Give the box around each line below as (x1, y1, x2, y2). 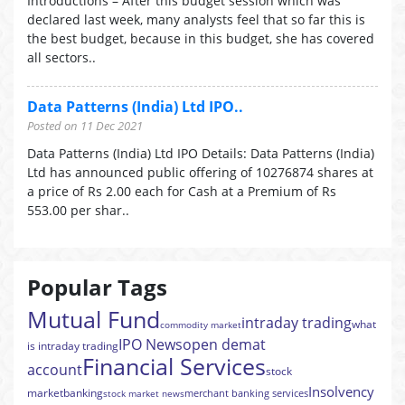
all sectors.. (27, 49, 96, 66)
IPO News (118, 334, 183, 354)
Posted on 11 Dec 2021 (27, 118, 143, 134)
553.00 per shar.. (27, 202, 129, 219)
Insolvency (308, 382, 374, 400)
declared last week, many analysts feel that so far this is (27, 11, 365, 28)
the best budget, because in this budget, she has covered (27, 30, 374, 47)
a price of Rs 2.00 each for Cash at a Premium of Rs (27, 183, 336, 200)
